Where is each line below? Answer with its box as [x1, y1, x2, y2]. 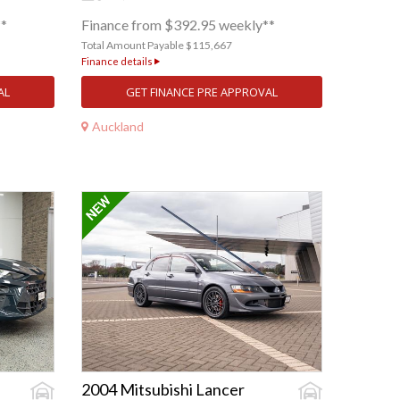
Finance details [81, 55, 154, 68]
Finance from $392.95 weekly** [81, 16, 275, 34]
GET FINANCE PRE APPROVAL [126, 84, 278, 101]
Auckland [92, 118, 144, 134]
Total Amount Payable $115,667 [81, 38, 232, 53]
